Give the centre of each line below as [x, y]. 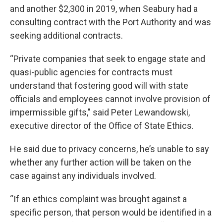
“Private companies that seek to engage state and [108, 58]
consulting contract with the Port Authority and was [111, 22]
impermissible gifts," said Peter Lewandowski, [100, 112]
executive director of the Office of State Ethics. [102, 125]
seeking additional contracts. [66, 35]
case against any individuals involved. [83, 175]
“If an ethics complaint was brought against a [98, 199]
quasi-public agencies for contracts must [91, 72]
